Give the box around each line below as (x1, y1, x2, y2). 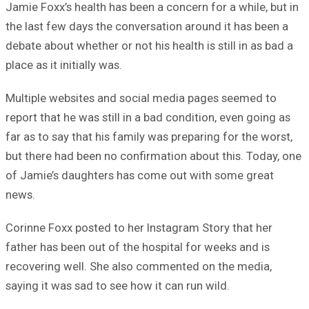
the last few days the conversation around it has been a (6, 19, 288, 33)
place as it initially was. (6, 57, 122, 72)
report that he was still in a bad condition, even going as (6, 110, 290, 124)
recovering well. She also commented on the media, (6, 259, 272, 273)
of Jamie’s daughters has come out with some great (6, 168, 274, 182)
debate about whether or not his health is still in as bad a (6, 38, 293, 52)
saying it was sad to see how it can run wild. (6, 278, 230, 292)
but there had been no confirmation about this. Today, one (6, 148, 301, 163)
